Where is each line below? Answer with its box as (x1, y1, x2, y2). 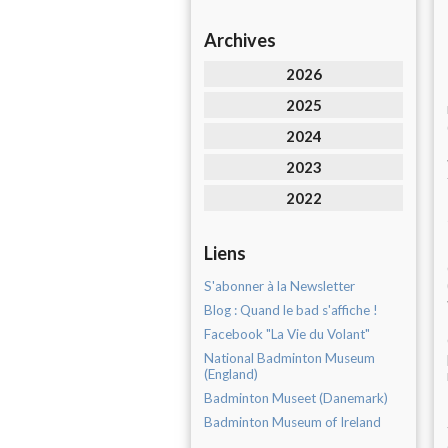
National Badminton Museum (204, 350, 375, 366)
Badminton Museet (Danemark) (204, 390, 388, 406)
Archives (204, 29, 276, 51)
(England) (204, 366, 258, 382)
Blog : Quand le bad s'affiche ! (204, 302, 378, 318)
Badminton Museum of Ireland (204, 414, 381, 430)
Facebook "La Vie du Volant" (204, 326, 370, 342)
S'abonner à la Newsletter (204, 278, 355, 294)
